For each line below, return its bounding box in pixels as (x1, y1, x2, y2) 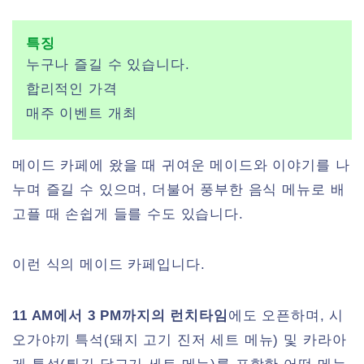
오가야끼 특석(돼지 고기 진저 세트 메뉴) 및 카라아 (12, 331, 347, 348)
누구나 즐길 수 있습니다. (25, 57, 190, 73)
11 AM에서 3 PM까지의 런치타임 (12, 307, 228, 323)
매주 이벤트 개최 (25, 106, 137, 122)
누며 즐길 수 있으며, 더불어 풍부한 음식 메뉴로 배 (12, 181, 345, 197)
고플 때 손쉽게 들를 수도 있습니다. (12, 206, 244, 222)
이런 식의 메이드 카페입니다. (12, 257, 206, 273)
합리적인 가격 (25, 81, 118, 97)
